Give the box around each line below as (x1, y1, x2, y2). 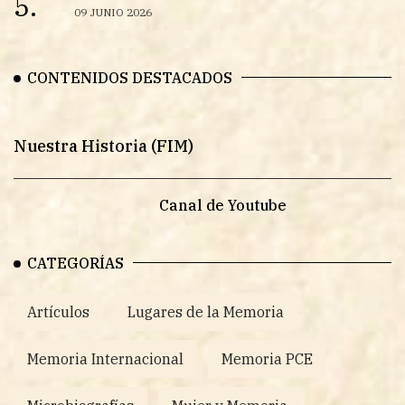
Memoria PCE (221, 350, 313, 369)
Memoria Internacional (27, 350, 184, 369)
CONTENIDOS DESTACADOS (27, 69, 232, 88)
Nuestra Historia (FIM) (14, 136, 193, 157)
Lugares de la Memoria (127, 303, 284, 322)
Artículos (27, 303, 89, 322)
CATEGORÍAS (27, 254, 124, 273)
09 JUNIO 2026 (73, 5, 152, 19)
